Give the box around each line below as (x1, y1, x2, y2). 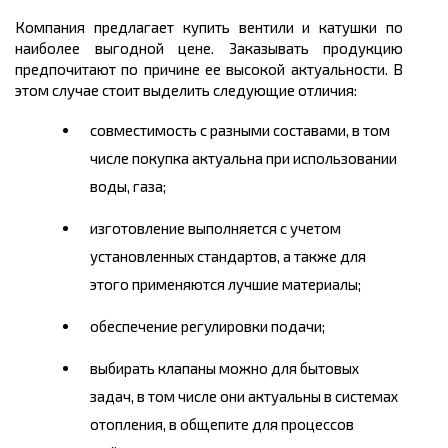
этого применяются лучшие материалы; (90, 275, 361, 294)
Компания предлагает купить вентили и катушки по (15, 18, 403, 37)
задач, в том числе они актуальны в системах (90, 387, 398, 406)
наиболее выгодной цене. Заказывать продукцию (15, 39, 403, 58)
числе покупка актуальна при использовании (90, 149, 397, 168)
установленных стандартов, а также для (90, 247, 366, 266)
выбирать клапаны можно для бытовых (90, 359, 359, 378)
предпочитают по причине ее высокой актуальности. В (15, 60, 403, 79)
